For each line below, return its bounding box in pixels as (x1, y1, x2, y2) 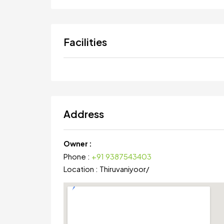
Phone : (63, 151, 91, 161)
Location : (63, 164, 99, 173)
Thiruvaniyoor (99, 164, 146, 173)
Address (63, 107, 104, 120)
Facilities (63, 35, 107, 48)
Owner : (63, 139, 92, 148)
